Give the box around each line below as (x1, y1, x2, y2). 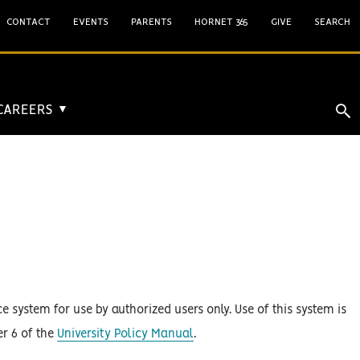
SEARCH (314, 18, 350, 27)
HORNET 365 (194, 18, 248, 27)
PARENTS (131, 18, 172, 27)
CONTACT (6, 18, 51, 27)
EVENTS (73, 18, 108, 27)
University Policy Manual (57, 329, 194, 340)
